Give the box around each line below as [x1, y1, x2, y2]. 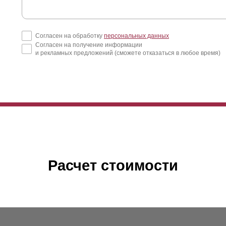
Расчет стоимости [48, 156, 178, 174]
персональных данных [104, 32, 169, 39]
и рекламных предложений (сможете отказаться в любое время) [35, 49, 220, 56]
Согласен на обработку [35, 32, 104, 39]
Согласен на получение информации [35, 41, 142, 48]
